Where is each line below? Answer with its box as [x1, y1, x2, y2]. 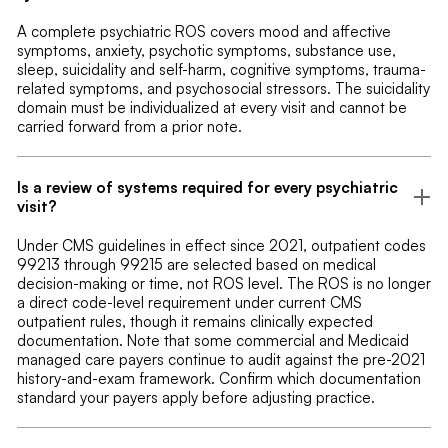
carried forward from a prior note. [16, 117, 242, 137]
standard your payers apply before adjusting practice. [16, 387, 375, 407]
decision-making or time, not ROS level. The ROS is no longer [16, 273, 431, 293]
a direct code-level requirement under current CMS [16, 292, 362, 312]
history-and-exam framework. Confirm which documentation [16, 368, 421, 388]
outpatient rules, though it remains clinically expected [16, 311, 373, 331]
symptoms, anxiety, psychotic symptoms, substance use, [16, 41, 396, 61]
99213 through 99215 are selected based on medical [16, 254, 376, 274]
